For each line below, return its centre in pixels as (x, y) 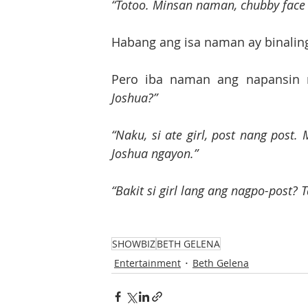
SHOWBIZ (134, 244)
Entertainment (147, 263)
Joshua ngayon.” (155, 154)
